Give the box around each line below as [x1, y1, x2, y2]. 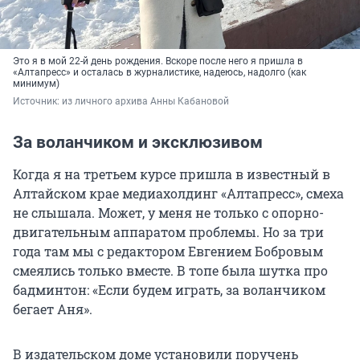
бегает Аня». [13, 301, 92, 318]
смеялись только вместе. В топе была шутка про [13, 262, 328, 280]
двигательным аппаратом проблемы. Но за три [13, 223, 324, 241]
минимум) [13, 78, 59, 90]
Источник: [13, 96, 62, 108]
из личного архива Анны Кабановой [62, 96, 229, 108]
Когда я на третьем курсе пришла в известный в [13, 166, 330, 183]
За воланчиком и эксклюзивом [13, 133, 263, 153]
